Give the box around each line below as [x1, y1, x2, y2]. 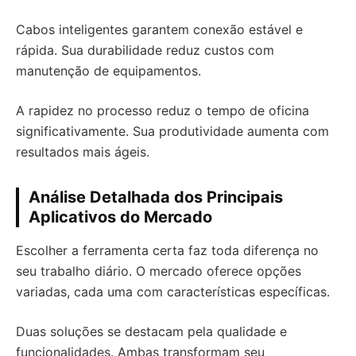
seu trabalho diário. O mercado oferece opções [16, 263, 301, 279]
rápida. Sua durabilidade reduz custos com [16, 42, 274, 58]
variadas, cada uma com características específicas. [16, 284, 330, 300]
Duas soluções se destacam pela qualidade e [16, 323, 287, 339]
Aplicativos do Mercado [29, 207, 212, 226]
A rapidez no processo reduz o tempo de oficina [16, 103, 309, 118]
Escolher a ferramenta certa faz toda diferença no [16, 242, 319, 258]
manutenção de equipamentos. [16, 63, 201, 79]
